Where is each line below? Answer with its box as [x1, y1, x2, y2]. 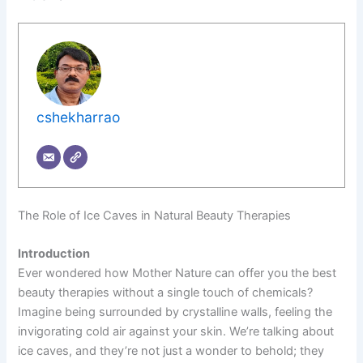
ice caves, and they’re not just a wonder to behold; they [18, 344, 325, 359]
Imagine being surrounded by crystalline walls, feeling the [18, 305, 333, 320]
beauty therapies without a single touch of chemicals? [18, 285, 314, 301]
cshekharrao [36, 109, 121, 126]
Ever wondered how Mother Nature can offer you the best [18, 266, 337, 281]
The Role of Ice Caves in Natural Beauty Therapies [18, 207, 292, 223]
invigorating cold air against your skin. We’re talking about [18, 324, 335, 340]
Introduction [18, 246, 91, 262]
